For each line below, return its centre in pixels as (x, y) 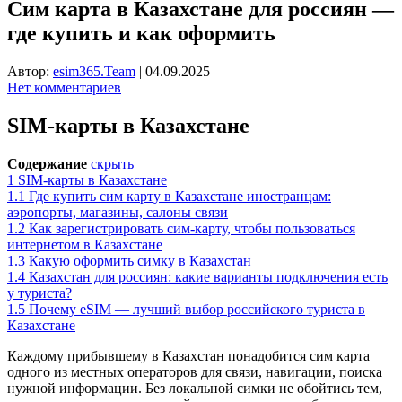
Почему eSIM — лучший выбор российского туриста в (197, 309)
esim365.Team (94, 71)
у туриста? (39, 293)
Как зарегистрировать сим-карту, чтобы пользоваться (192, 228)
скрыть (112, 163)
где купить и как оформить (141, 33)
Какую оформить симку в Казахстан (140, 260)
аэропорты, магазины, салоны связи (118, 212)
